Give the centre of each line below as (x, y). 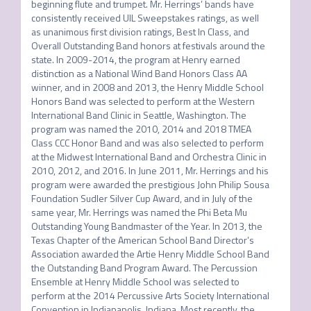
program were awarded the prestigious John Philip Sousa (150, 184)
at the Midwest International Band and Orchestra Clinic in (149, 157)
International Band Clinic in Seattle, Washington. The (138, 115)
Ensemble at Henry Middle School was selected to (135, 281)
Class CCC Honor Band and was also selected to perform (147, 143)
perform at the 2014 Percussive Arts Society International (150, 295)
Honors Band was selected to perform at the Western (143, 101)
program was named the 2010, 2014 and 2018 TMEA (141, 129)
